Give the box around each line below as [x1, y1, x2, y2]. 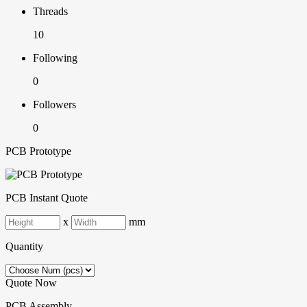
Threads [33, 5, 68, 18]
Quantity [5, 241, 43, 253]
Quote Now [5, 277, 57, 289]
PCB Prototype [5, 145, 71, 158]
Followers [33, 99, 76, 111]
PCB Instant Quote [5, 192, 88, 204]
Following [33, 52, 77, 64]
